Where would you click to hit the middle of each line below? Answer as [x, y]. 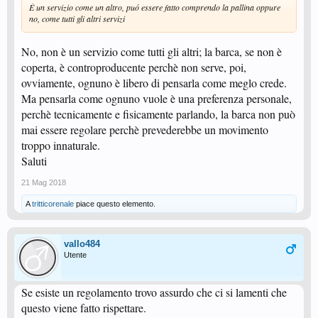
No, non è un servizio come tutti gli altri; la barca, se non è [152, 52]
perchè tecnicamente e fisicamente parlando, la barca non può [158, 114]
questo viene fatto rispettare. [84, 308]
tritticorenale [53, 204]
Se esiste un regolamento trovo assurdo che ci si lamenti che [154, 292]
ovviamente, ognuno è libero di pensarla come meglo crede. [154, 83]
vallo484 [82, 244]
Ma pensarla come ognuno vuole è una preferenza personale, [157, 99]
